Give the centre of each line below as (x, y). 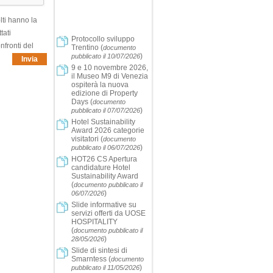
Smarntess (89, 259)
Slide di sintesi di (99, 251)
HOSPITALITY (94, 222)
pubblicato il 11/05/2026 (105, 268)
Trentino (85, 48)
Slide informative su (104, 205)
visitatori (85, 139)
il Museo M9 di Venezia (110, 76)
